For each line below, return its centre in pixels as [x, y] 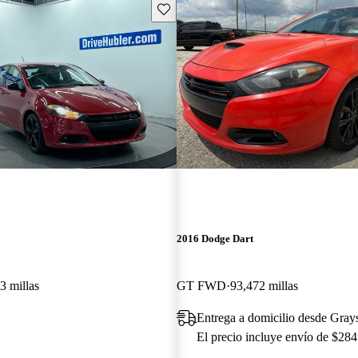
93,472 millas [264, 285]
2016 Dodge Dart [215, 238]
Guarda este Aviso [199, 8]
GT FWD [201, 285]
